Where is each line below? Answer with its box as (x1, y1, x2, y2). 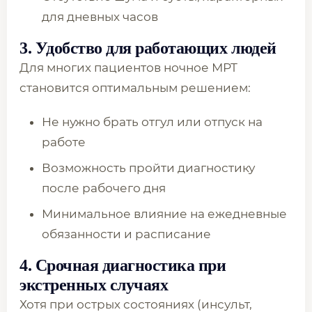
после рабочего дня (42, 181, 166, 195)
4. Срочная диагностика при (19, 256, 226, 274)
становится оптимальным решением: (19, 81, 251, 95)
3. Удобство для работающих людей (19, 39, 276, 57)
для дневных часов (42, 10, 158, 24)
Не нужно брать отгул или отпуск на (42, 115, 263, 129)
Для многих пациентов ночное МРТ (19, 61, 237, 75)
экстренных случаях (19, 276, 169, 294)
